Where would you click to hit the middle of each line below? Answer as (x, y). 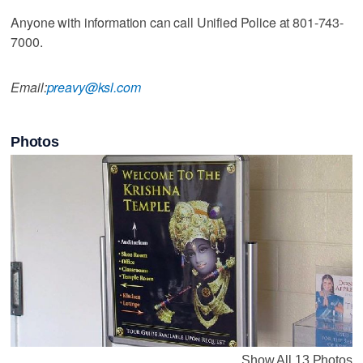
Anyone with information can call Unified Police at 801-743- (177, 22)
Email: (29, 87)
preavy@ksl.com (94, 87)
